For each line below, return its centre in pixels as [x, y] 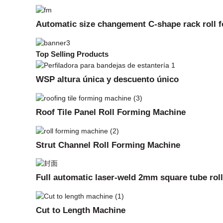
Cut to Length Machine [81, 210]
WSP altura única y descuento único [107, 79]
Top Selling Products [72, 54]
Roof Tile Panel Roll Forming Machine [111, 112]
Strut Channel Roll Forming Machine [108, 145]
